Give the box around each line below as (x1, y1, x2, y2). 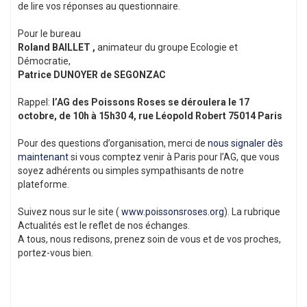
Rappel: (18, 97, 52, 108)
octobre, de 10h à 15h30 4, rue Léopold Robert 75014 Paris (18, 110, 282, 122)
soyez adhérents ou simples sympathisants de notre (18, 165, 244, 177)
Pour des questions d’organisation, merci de (18, 138, 208, 149)
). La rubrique (224, 206, 280, 218)
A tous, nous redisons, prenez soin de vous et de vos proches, (18, 234, 281, 245)
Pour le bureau (18, 28, 81, 40)
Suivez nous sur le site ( (18, 206, 121, 218)
